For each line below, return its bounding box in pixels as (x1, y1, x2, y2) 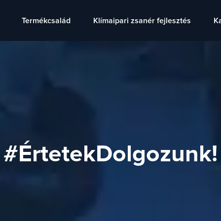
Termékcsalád (22, 15, 71, 26)
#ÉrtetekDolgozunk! (3, 140, 218, 168)
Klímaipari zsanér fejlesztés (93, 15, 191, 26)
